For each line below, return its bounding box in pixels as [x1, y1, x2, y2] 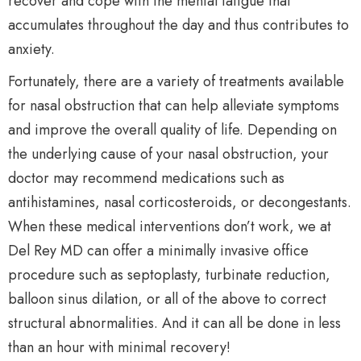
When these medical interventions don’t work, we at [8, 216, 331, 237]
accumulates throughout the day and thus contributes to [8, 15, 349, 35]
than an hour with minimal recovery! [8, 337, 230, 358]
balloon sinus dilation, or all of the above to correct [8, 288, 326, 309]
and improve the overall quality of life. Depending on [8, 119, 337, 140]
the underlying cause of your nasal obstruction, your [8, 143, 329, 164]
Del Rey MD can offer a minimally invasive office [8, 240, 309, 261]
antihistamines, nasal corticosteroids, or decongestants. [8, 192, 351, 213]
